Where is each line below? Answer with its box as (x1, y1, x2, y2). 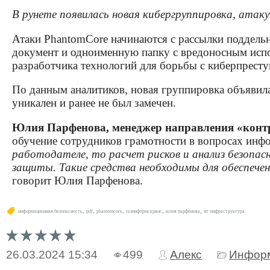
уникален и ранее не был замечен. (12, 96, 176, 110)
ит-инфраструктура (204, 209, 245, 215)
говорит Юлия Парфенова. (12, 174, 143, 187)
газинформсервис (126, 209, 162, 215)
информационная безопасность (18, 209, 83, 215)
